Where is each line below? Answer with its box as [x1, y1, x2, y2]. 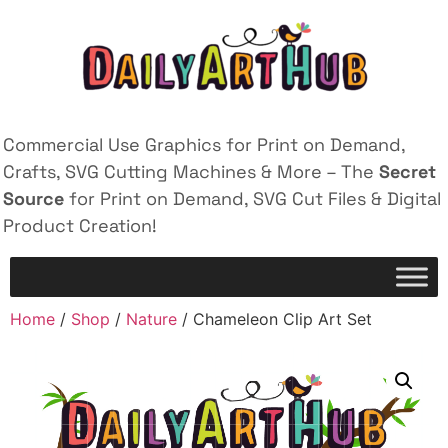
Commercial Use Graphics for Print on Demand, [3, 133, 405, 156]
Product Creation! [3, 214, 157, 237]
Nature [126, 309, 177, 330]
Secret [379, 160, 436, 183]
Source [3, 187, 64, 210]
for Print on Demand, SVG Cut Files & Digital [64, 187, 441, 210]
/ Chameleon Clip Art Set [177, 309, 372, 330]
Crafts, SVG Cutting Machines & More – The [3, 160, 379, 183]
